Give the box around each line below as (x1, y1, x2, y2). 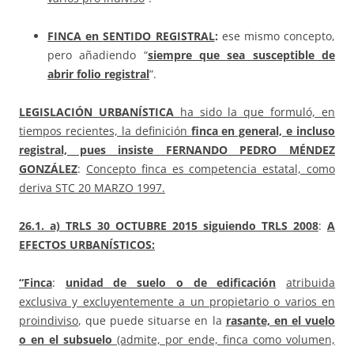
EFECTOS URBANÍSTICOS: (19, 237, 155, 253)
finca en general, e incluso (190, 123, 335, 139)
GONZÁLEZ (19, 161, 77, 177)
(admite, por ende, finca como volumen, (117, 332, 335, 348)
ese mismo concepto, (221, 28, 336, 44)
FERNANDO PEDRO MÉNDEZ (165, 142, 336, 158)
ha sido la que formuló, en (179, 104, 336, 120)
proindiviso (19, 313, 78, 329)
